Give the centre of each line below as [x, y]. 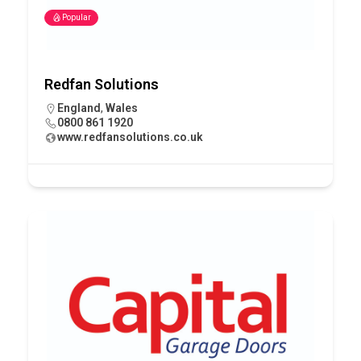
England [79, 108]
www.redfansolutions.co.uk [130, 137]
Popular [77, 17]
